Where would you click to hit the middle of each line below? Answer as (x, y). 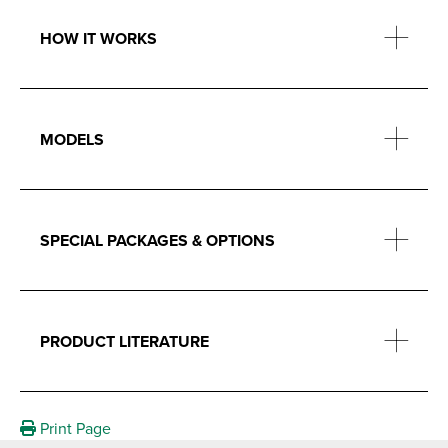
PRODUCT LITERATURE (124, 341)
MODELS (72, 139)
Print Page (73, 428)
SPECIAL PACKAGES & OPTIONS (157, 240)
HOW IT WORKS (98, 38)
